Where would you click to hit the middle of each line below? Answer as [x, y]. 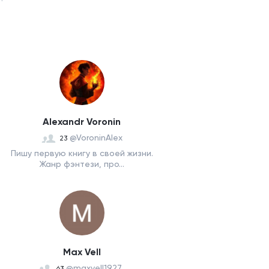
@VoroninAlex [96, 138]
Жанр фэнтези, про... [82, 164]
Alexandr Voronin [82, 122]
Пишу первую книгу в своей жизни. [82, 153]
